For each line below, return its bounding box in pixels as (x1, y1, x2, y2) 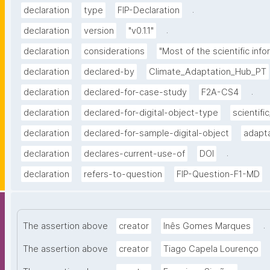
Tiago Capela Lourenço (163, 243, 259, 255)
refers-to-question (84, 169, 162, 180)
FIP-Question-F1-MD (177, 169, 260, 180)
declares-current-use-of (84, 148, 185, 160)
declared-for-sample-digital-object (84, 128, 229, 139)
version (84, 25, 114, 37)
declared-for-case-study (84, 87, 187, 98)
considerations (84, 46, 145, 57)
